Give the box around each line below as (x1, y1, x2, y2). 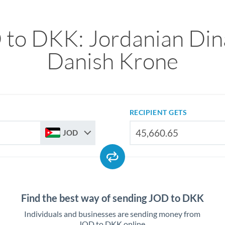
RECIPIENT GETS (129, 108, 187, 117)
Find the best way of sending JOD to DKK (21, 192, 204, 204)
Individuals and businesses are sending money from (24, 209, 201, 218)
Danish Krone (46, 47, 178, 74)
